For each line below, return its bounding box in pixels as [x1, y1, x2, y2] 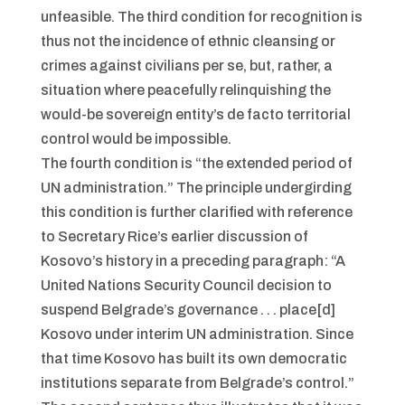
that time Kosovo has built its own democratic [40, 351, 347, 366]
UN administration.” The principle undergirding [40, 180, 352, 195]
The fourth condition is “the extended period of [40, 155, 353, 171]
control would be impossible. [40, 131, 231, 146]
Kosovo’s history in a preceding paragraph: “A [40, 253, 345, 268]
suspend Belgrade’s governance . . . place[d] [40, 302, 335, 317]
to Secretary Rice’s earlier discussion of [40, 229, 308, 244]
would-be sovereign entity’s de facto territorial [40, 107, 351, 122]
